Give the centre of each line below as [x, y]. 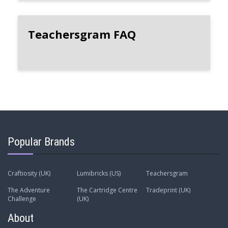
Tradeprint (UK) [168, 190]
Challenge [22, 199]
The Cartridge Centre [107, 190]
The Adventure [29, 190]
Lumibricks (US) [98, 174]
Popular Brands [41, 142]
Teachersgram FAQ [82, 34]
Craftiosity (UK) [29, 174]
